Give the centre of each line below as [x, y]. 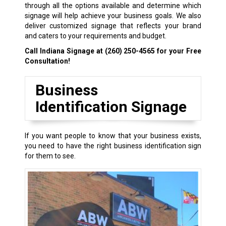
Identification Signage [111, 107]
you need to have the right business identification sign [113, 146]
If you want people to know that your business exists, [113, 136]
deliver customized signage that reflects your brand [113, 26]
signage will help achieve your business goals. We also [113, 16]
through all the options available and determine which [113, 6]
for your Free [178, 51]
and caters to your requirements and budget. [95, 36]
